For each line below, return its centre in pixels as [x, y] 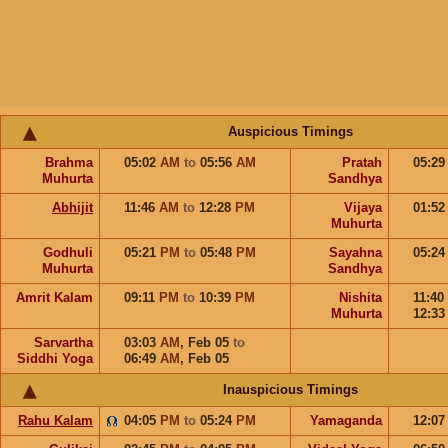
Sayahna [355, 252]
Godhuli [68, 252]
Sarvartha [63, 342]
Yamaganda [346, 420]
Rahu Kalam [55, 420]
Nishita [360, 297]
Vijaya [363, 207]
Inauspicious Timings [290, 389]
